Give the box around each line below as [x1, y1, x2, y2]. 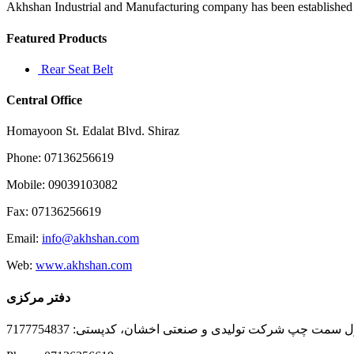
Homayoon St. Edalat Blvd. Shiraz [6, 124, 179, 138]
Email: [6, 232, 42, 246]
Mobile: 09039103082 [6, 178, 118, 192]
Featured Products [6, 31, 107, 45]
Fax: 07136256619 [6, 205, 101, 219]
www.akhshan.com [36, 258, 132, 273]
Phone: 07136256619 [6, 151, 114, 165]
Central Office [6, 93, 82, 107]
